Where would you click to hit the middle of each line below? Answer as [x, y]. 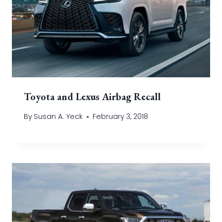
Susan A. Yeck [58, 117]
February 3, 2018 [121, 117]
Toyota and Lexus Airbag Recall [92, 96]
